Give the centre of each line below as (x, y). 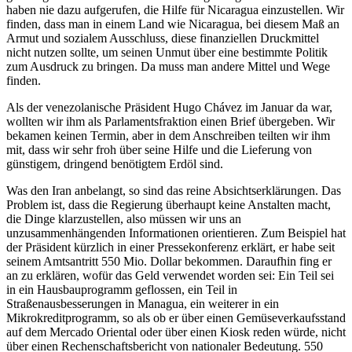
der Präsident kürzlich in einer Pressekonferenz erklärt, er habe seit (170, 247)
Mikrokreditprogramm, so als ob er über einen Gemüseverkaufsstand (176, 318)
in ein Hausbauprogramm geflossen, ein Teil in (122, 290)
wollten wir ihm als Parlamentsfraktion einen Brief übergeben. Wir (170, 121)
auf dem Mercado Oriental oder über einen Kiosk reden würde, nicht (176, 332)
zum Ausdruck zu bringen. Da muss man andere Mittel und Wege (168, 66)
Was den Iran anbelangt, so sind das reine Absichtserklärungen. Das (174, 191)
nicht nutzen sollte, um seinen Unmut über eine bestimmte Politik (167, 52)
